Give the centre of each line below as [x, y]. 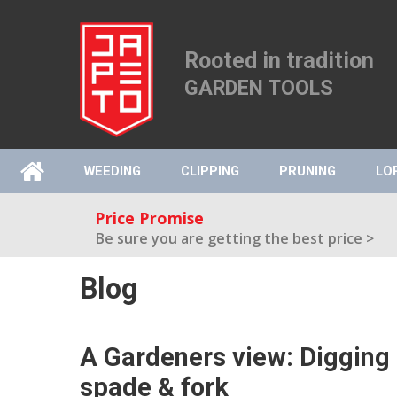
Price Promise [150, 218]
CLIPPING [210, 171]
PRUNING [307, 171]
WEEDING [112, 171]
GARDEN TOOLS [259, 88]
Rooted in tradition [280, 61]
